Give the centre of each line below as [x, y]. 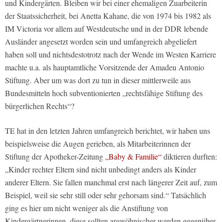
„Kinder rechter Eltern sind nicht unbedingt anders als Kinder [101, 169]
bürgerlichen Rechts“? [40, 106]
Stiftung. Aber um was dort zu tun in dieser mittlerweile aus [98, 80]
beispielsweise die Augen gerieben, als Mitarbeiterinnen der [98, 143]
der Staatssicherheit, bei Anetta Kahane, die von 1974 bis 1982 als [108, 15]
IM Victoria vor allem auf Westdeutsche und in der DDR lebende [107, 28]
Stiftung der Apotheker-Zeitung [55, 156]
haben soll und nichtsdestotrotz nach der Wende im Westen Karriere [111, 54]
